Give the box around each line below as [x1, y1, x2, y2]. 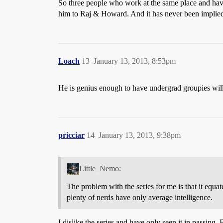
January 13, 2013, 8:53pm [94, 57, 176, 66]
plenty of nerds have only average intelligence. [67, 193, 213, 202]
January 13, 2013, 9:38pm [99, 131, 181, 140]
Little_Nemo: [79, 164, 121, 173]
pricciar [58, 131, 85, 140]
